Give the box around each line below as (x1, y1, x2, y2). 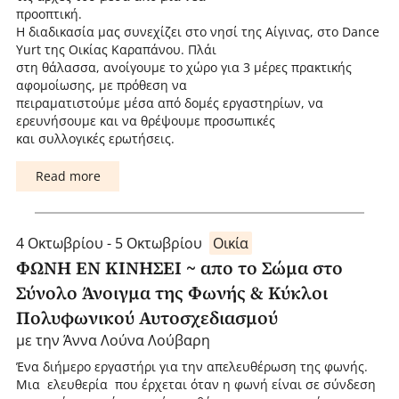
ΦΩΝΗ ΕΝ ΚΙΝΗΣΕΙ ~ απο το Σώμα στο (15, 255, 343, 281)
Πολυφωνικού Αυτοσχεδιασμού (15, 305, 278, 330)
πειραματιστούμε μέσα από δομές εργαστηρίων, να (15, 94, 323, 112)
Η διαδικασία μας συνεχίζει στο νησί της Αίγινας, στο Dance (15, 23, 379, 41)
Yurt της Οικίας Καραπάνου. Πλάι (15, 41, 216, 59)
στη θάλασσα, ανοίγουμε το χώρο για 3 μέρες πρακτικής (15, 59, 352, 77)
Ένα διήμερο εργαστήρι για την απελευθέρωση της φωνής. (15, 358, 368, 376)
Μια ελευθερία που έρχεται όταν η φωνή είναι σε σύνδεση (15, 376, 376, 394)
